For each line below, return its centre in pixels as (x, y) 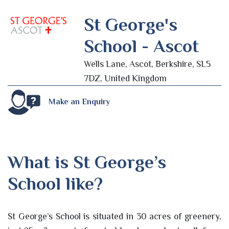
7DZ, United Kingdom (125, 78)
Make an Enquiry (79, 102)
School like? (55, 183)
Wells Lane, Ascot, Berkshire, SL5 (147, 64)
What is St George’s (87, 162)
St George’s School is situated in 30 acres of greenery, (114, 216)
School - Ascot (142, 46)
